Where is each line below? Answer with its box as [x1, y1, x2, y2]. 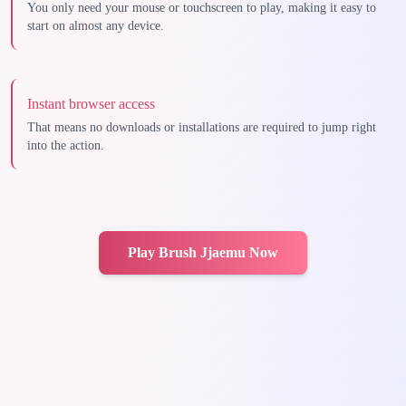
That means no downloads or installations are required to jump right [27, 121, 376, 134]
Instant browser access [27, 96, 155, 111]
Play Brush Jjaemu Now [128, 245, 278, 260]
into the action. [27, 139, 104, 152]
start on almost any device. [27, 19, 164, 33]
